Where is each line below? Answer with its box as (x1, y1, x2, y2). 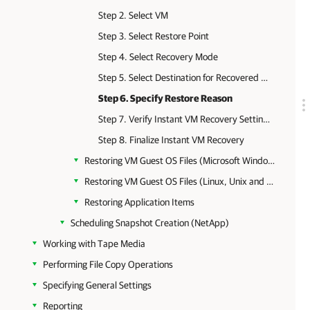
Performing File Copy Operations (43, 259, 173, 270)
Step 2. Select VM (98, 10, 168, 21)
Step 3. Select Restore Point (98, 30, 209, 42)
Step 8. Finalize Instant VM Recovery (98, 134, 244, 145)
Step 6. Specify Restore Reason (98, 93, 232, 104)
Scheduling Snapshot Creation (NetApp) (71, 217, 229, 228)
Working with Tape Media (43, 238, 145, 249)
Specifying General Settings (43, 280, 152, 291)
